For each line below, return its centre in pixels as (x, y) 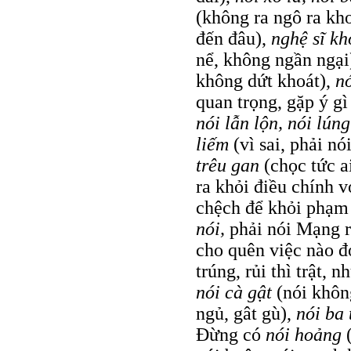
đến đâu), (233, 38)
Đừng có (231, 334)
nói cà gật (236, 292)
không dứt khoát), (266, 80)
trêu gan (230, 165)
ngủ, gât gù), (246, 313)
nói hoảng (306, 334)
